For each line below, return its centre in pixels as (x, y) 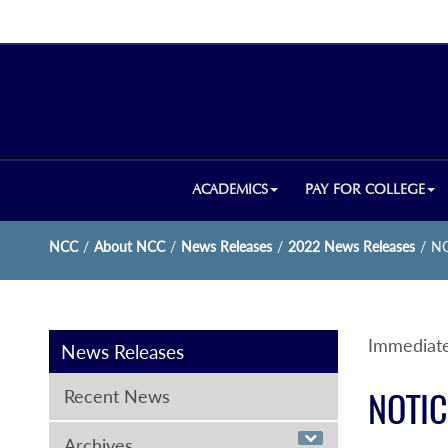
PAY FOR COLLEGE (365, 189)
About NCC (129, 246)
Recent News (116, 396)
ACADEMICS (230, 189)
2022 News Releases (351, 246)
